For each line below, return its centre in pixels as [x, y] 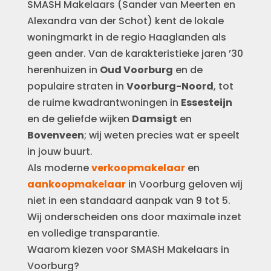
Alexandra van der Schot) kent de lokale [125, 21]
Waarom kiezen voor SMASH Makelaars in [128, 250]
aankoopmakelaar [76, 184]
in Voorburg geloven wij [184, 184]
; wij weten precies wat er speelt [162, 135]
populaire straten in [77, 86]
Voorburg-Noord [170, 86]
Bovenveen [55, 135]
